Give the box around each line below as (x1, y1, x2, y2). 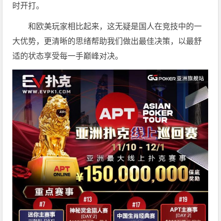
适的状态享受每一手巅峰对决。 (12, 52, 123, 61)
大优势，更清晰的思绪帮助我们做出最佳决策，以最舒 (12, 37, 202, 46)
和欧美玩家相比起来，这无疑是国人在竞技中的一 (28, 22, 202, 31)
